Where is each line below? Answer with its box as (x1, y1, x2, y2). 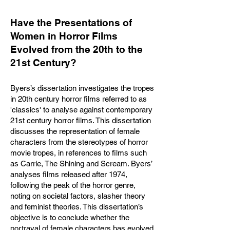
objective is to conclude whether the (10, 213, 129, 222)
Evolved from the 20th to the (10, 44, 143, 55)
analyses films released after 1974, (10, 170, 127, 179)
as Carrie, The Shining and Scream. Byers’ (10, 159, 152, 168)
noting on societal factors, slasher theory (10, 191, 145, 200)
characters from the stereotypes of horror (10, 138, 148, 146)
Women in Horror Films (10, 30, 118, 42)
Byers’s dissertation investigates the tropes (10, 84, 154, 92)
